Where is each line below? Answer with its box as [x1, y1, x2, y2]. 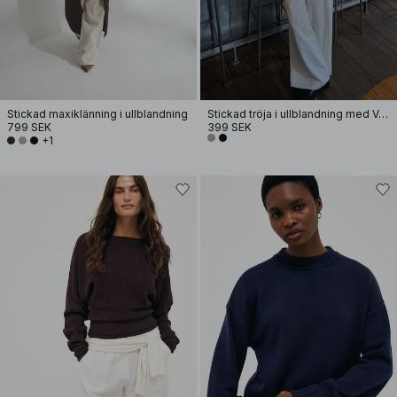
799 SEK [7, 121, 51, 134]
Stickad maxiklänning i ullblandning [7, 107, 188, 121]
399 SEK [207, 121, 252, 134]
